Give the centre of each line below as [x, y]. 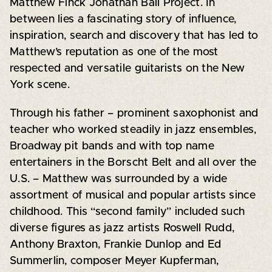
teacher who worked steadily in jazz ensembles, [133, 130]
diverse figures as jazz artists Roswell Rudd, [122, 228]
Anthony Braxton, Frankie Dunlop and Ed [115, 244]
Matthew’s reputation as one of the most [114, 52]
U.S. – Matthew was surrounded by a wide [118, 179]
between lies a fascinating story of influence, [123, 19]
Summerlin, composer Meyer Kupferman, [114, 261]
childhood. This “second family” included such [127, 212]
